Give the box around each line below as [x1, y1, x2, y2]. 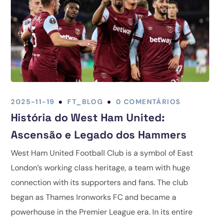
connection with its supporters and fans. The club [11, 177, 189, 188]
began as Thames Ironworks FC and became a [11, 192, 177, 203]
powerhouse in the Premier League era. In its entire [11, 207, 193, 218]
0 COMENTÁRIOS [116, 97, 181, 107]
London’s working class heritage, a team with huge [11, 163, 191, 173]
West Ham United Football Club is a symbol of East [11, 148, 193, 159]
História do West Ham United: [11, 110, 165, 125]
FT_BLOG [67, 97, 104, 107]
